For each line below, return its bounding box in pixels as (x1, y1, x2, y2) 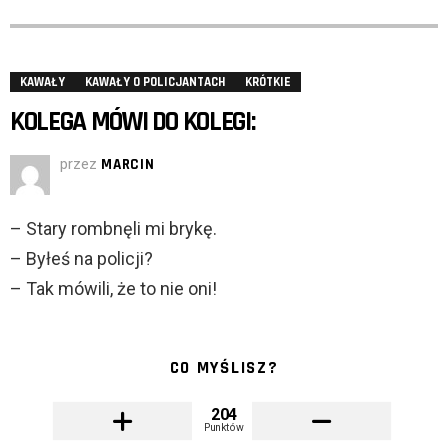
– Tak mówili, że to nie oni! (10, 278, 217, 300)
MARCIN (101, 155, 155, 175)
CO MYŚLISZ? (169, 357, 279, 380)
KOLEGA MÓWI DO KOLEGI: (10, 105, 255, 140)
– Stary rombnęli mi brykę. (10, 218, 217, 240)
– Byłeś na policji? (10, 248, 153, 270)
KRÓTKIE (245, 74, 291, 91)
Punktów (204, 421, 244, 434)
